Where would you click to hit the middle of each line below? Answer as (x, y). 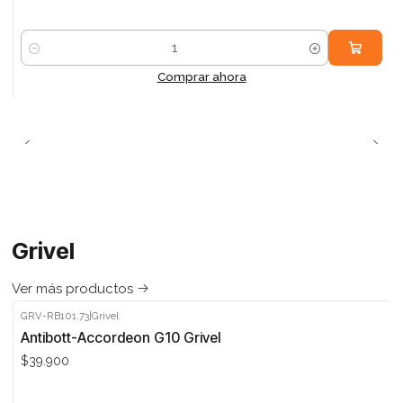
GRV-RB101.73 (55, 315)
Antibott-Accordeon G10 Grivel (121, 337)
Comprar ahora (201, 76)
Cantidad (47, 57)
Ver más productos (72, 289)
